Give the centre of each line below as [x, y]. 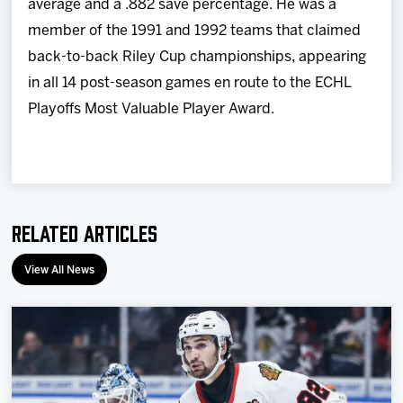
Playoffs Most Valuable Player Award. [152, 109]
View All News [60, 270]
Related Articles [85, 232]
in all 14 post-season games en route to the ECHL [190, 83]
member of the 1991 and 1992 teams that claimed [195, 31]
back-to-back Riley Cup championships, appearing [197, 57]
